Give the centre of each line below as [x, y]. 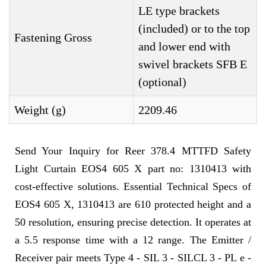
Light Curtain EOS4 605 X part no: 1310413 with [133, 169]
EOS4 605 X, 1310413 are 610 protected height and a [133, 205]
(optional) [162, 82]
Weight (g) [40, 110]
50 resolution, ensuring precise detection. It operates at [133, 222]
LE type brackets [179, 11]
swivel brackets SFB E [193, 64]
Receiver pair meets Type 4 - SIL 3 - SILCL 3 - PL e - [133, 258]
